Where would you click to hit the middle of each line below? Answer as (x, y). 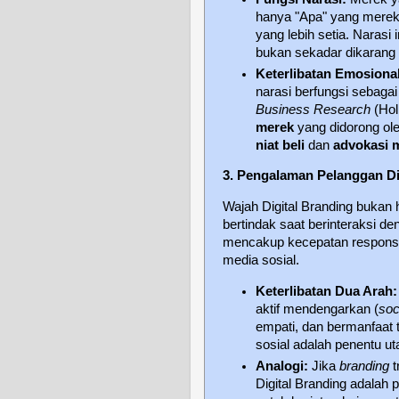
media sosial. (261, 261)
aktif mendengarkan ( (318, 309)
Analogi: (282, 366)
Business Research (313, 109)
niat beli (281, 145)
